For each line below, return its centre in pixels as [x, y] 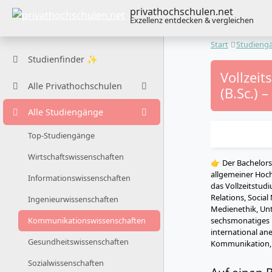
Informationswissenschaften [79, 178]
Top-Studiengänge [61, 136]
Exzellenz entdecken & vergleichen [192, 20]
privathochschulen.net [182, 12]
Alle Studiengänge [66, 112]
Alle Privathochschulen [75, 86]
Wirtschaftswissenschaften [76, 157]
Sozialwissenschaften [66, 263]
